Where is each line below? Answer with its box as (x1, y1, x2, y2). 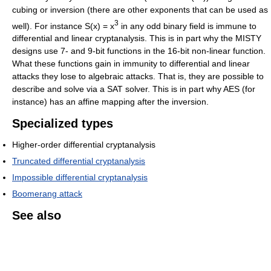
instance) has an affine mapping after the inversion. (12, 97, 209, 107)
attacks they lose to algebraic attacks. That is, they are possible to (12, 71, 264, 82)
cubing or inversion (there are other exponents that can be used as (12, 4, 268, 15)
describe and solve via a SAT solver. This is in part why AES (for (12, 84, 255, 94)
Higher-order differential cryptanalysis (12, 140, 155, 150)
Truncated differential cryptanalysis (12, 156, 145, 166)
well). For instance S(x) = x (12, 21, 114, 31)
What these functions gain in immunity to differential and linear (12, 59, 250, 69)
